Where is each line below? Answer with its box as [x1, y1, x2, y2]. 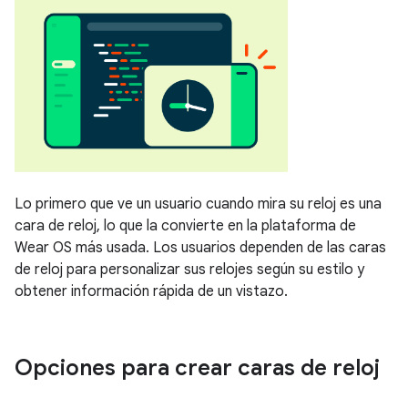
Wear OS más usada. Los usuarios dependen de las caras [15, 239, 386, 258]
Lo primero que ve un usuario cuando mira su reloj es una [15, 195, 382, 214]
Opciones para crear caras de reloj [15, 354, 380, 382]
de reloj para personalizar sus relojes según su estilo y [15, 260, 364, 280]
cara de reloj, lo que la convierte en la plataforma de [15, 217, 356, 236]
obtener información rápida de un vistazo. [15, 282, 288, 301]
